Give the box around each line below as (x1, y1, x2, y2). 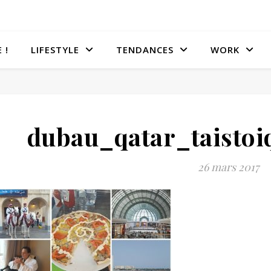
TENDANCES (116, 44, 174, 56)
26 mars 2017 (198, 160, 259, 174)
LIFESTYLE (31, 44, 79, 56)
